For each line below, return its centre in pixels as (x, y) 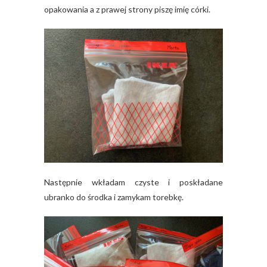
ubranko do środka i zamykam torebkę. (114, 197)
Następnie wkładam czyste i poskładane (133, 182)
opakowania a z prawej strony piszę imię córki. (127, 10)
